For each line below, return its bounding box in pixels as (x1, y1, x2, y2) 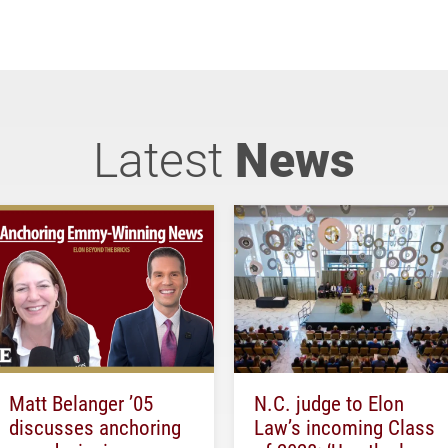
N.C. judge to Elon (254, 389, 404, 418)
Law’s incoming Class (254, 413, 435, 442)
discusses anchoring (9, 413, 181, 442)
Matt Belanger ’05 (9, 389, 153, 418)
